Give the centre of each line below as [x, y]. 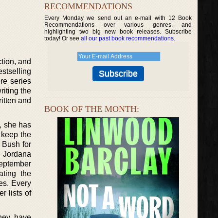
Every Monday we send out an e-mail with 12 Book [118, 18]
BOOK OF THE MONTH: [92, 109]
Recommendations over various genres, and [118, 25]
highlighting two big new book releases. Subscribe [118, 32]
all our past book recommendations [127, 38]
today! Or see [63, 38]
